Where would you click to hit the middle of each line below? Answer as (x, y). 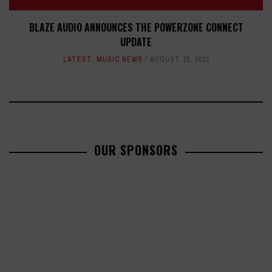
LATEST (77, 60)
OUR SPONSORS (136, 150)
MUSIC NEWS (119, 60)
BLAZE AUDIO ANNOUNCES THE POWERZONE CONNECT (136, 28)
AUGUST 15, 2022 (179, 60)
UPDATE (136, 42)
